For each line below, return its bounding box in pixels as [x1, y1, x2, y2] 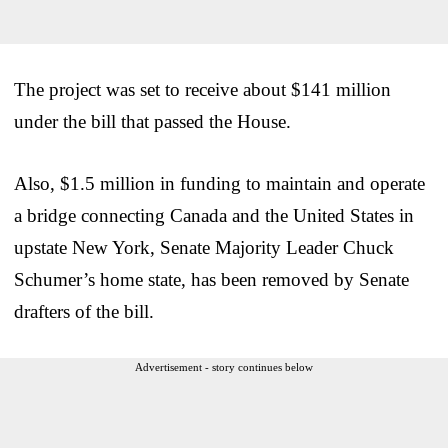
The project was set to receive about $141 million [14, 78, 391, 100]
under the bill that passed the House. [14, 110, 291, 132]
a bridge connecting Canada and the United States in [14, 204, 414, 226]
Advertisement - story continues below [135, 360, 313, 373]
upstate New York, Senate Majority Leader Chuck [14, 236, 394, 258]
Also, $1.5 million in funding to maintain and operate [14, 172, 425, 194]
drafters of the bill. [14, 300, 154, 322]
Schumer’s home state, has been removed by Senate [14, 268, 409, 290]
